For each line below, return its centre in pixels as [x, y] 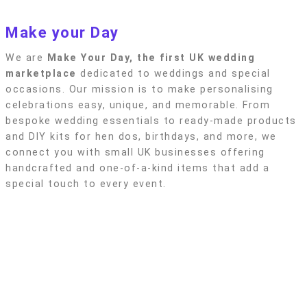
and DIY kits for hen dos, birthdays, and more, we [141, 137]
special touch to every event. [86, 184]
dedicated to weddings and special [173, 74]
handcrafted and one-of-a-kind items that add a [137, 168]
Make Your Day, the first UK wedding [151, 58]
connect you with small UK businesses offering [135, 152]
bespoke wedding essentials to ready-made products [151, 121]
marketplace [41, 74]
